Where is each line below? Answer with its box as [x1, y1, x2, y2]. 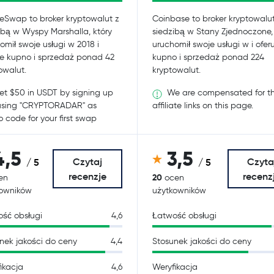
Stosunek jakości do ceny [152, 236, 251, 246]
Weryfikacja [152, 262, 198, 272]
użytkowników [152, 185, 206, 196]
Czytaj [73, 155, 103, 168]
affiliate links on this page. [152, 100, 253, 111]
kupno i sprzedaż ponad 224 [152, 52, 264, 62]
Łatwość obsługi [152, 210, 217, 221]
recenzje [68, 170, 107, 182]
